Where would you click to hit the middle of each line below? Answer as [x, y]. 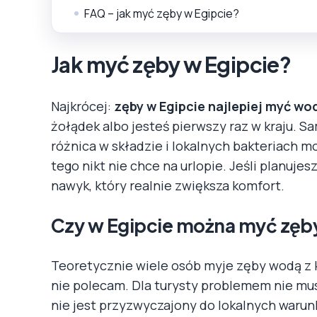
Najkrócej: [82, 106]
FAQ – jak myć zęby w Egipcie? [162, 13]
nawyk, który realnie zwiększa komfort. [168, 185]
